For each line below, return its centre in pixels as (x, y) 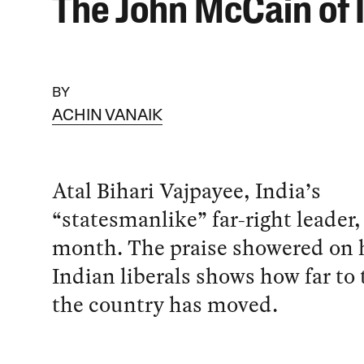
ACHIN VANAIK (107, 117)
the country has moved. (165, 305)
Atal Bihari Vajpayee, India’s (186, 191)
